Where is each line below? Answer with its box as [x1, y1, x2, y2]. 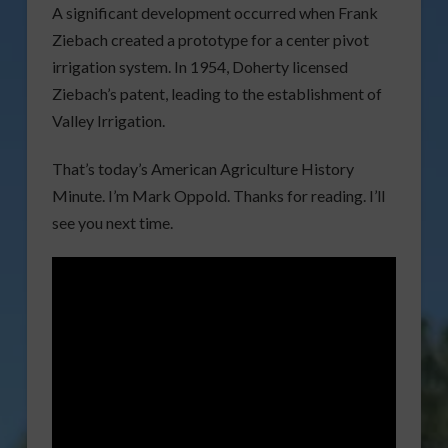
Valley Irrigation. [51, 111, 165, 131]
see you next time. [51, 213, 173, 233]
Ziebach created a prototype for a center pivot [51, 30, 369, 50]
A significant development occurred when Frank [51, 3, 378, 23]
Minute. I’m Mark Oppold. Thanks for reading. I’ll [51, 186, 385, 206]
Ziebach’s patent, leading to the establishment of [51, 84, 382, 104]
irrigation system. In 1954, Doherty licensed [51, 57, 348, 77]
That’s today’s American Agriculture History [51, 159, 354, 179]
